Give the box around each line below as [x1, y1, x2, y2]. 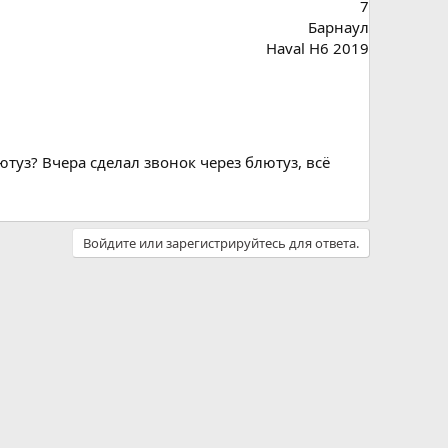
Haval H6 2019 [266, 37, 369, 58]
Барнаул [308, 16, 369, 37]
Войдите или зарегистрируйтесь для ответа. [83, 233, 359, 252]
